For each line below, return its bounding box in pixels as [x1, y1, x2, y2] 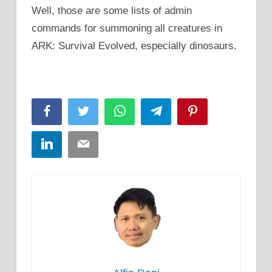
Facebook [52, 106, 93, 116]
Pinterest [197, 106, 235, 116]
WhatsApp [124, 106, 168, 116]
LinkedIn [52, 138, 89, 149]
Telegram [161, 106, 199, 116]
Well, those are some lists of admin [32, 5, 192, 17]
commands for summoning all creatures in [32, 22, 222, 35]
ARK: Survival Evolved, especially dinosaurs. [32, 40, 237, 52]
